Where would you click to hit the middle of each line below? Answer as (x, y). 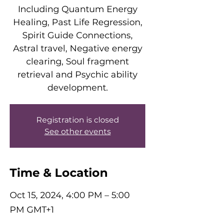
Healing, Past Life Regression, (77, 22)
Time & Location (59, 173)
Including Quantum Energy (77, 9)
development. (77, 88)
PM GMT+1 (32, 210)
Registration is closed (77, 120)
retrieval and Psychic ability (77, 75)
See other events (77, 132)
